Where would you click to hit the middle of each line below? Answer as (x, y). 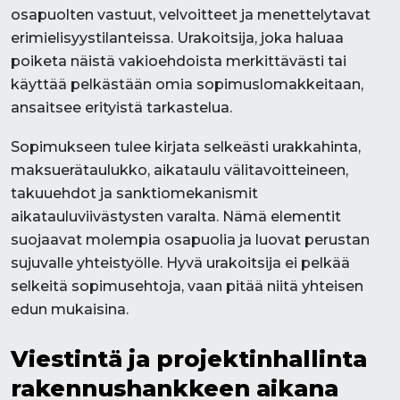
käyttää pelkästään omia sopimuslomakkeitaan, (187, 84)
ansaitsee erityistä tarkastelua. (121, 108)
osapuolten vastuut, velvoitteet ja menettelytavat (191, 15)
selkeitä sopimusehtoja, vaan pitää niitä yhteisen (187, 286)
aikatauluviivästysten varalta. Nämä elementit (176, 217)
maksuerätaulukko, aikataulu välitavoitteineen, (179, 170)
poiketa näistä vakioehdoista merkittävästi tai (179, 61)
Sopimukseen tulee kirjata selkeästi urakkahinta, (186, 147)
